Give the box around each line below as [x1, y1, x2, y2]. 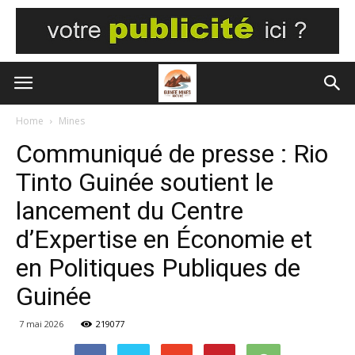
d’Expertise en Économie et [16, 224, 312, 254]
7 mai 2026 [19, 318, 63, 330]
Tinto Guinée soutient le [16, 167, 273, 197]
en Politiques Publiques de [16, 253, 300, 283]
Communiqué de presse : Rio [16, 139, 328, 169]
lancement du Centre [16, 196, 243, 226]
